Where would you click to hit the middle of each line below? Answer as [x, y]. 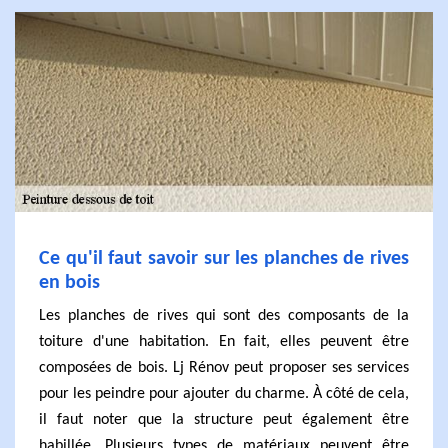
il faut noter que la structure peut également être [224, 420]
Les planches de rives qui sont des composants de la [224, 316]
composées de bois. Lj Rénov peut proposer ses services [224, 368]
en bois [69, 283]
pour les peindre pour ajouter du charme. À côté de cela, [224, 394]
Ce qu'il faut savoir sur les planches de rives [224, 259]
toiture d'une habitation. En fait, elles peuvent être [224, 342]
